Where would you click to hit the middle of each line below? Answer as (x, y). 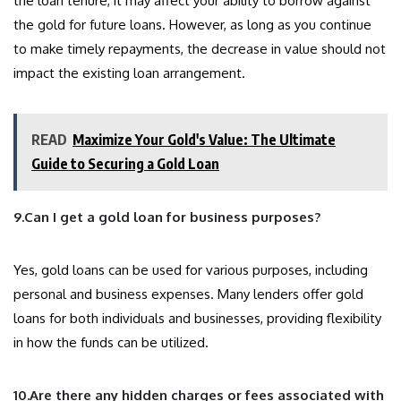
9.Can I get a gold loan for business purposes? (167, 218)
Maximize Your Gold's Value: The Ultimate (204, 140)
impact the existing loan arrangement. (129, 73)
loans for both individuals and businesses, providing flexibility (197, 319)
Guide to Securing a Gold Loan (125, 164)
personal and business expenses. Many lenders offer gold (188, 294)
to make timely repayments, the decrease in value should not (200, 49)
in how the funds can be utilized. (111, 343)
